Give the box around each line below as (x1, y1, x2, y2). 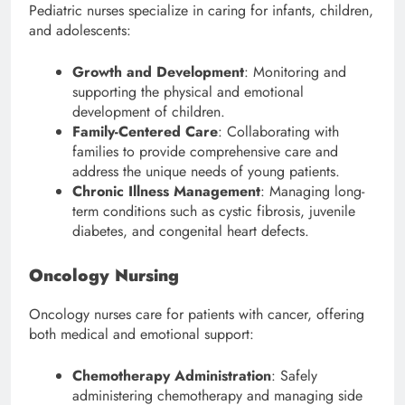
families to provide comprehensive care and (72, 141, 338, 163)
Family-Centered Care (72, 121, 218, 143)
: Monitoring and (244, 61, 346, 83)
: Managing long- (260, 181, 364, 202)
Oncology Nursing (29, 263, 179, 288)
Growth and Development (72, 61, 244, 83)
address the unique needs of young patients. (72, 161, 340, 183)
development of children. (72, 101, 225, 123)
